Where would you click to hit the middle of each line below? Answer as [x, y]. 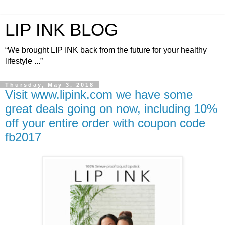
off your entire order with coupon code [105, 123]
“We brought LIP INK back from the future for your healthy [106, 50]
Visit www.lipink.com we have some [99, 95]
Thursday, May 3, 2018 [50, 85]
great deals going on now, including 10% [111, 109]
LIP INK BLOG [62, 30]
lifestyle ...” [24, 61]
